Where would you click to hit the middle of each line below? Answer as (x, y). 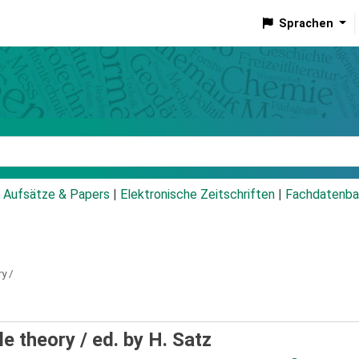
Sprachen (306, 23)
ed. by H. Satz (152, 340)
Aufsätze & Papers (56, 195)
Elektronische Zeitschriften (198, 195)
